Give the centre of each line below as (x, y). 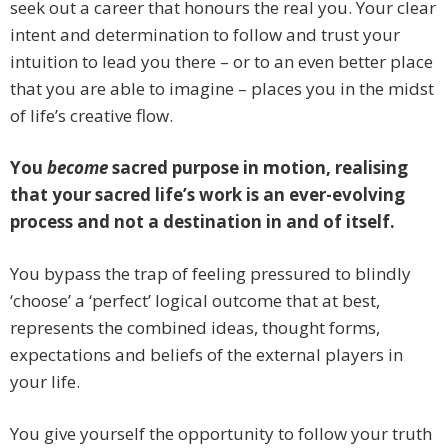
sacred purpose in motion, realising (258, 168)
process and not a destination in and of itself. (202, 222)
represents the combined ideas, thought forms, (195, 328)
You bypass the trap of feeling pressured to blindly (210, 274)
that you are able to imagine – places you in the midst (222, 89)
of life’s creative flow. (91, 116)
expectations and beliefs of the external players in (206, 355)
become (77, 168)
